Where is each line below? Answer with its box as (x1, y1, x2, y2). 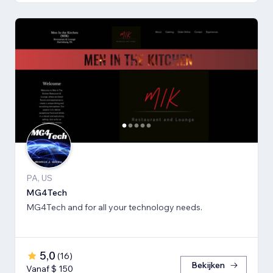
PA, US (26, 172, 52, 183)
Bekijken (191, 259, 225, 271)
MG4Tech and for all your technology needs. (85, 201, 202, 213)
